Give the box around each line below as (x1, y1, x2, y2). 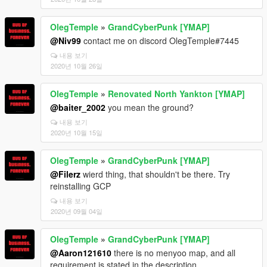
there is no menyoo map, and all (111, 247, 235, 259)
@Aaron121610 (50, 247, 111, 259)
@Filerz (50, 168, 80, 180)
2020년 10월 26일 (51, 61, 103, 70)
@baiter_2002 (50, 101, 105, 113)
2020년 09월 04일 (51, 206, 103, 216)
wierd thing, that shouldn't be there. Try (80, 168, 230, 180)
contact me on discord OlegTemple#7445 (81, 35, 239, 46)
